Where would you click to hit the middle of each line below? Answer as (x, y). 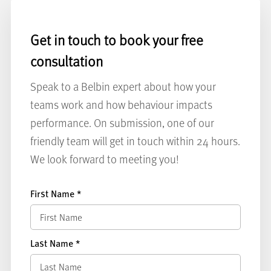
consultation (66, 61)
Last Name (53, 243)
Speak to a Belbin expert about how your (123, 87)
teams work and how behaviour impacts (121, 105)
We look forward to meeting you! (104, 159)
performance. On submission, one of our (122, 123)
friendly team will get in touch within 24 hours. (135, 141)
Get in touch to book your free (116, 40)
